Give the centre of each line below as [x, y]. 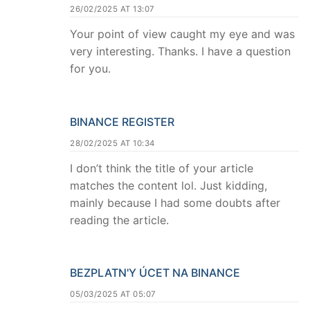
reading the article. [119, 220]
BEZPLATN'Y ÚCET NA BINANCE [155, 273]
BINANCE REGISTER [122, 121]
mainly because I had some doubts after [175, 202]
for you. [90, 68]
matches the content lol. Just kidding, [168, 185]
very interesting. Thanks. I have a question [180, 51]
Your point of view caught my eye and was [182, 34]
